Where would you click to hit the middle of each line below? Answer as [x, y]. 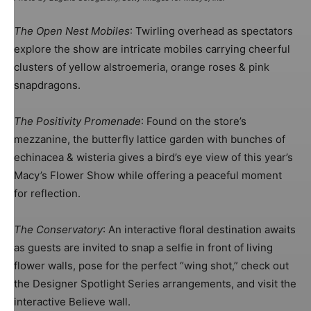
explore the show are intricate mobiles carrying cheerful [152, 49]
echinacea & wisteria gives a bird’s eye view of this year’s [153, 157]
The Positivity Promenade [77, 121]
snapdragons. [47, 85]
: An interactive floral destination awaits [199, 229]
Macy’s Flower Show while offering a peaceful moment [148, 175]
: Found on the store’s [194, 121]
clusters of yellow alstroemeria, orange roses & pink [142, 67]
